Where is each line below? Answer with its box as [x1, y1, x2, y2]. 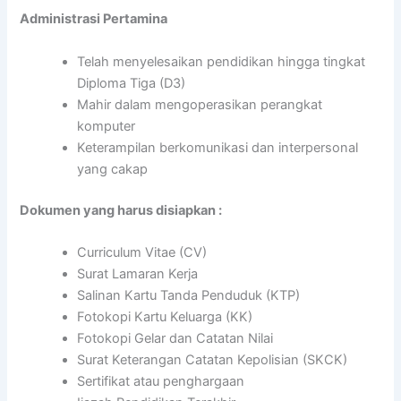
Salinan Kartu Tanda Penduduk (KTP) [77, 286, 301, 303]
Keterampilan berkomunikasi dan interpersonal [77, 139, 359, 156]
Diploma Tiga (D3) [77, 74, 186, 91]
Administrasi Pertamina [20, 11, 168, 28]
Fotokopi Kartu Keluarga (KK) [77, 308, 253, 325]
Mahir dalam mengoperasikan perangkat [77, 96, 323, 113]
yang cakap [77, 160, 149, 177]
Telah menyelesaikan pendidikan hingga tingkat [77, 53, 366, 70]
